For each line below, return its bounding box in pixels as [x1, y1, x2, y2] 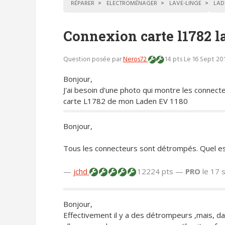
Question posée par [63, 54, 123, 65]
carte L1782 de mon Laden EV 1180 [63, 95, 188, 106]
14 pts [163, 54, 184, 65]
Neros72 [123, 54, 148, 65]
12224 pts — [135, 166, 185, 177]
